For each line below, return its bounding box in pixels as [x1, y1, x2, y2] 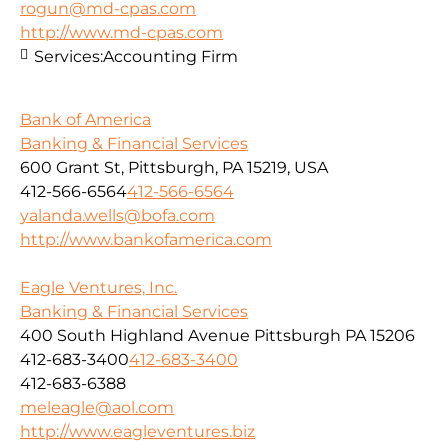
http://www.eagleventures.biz [20, 421, 255, 441]
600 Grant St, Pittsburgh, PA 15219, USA [20, 157, 328, 177]
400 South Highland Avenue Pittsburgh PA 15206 [20, 325, 415, 345]
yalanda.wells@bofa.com [20, 205, 215, 225]
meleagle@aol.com [20, 397, 174, 417]
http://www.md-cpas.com [20, 23, 223, 43]
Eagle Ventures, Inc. [20, 277, 177, 297]
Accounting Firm [103, 47, 238, 67]
